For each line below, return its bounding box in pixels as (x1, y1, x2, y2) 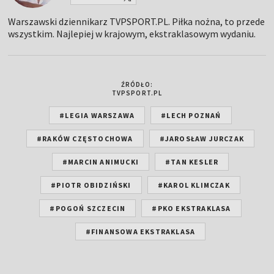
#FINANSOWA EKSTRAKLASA (85, 226, 196, 236)
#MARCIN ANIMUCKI (62, 157, 139, 166)
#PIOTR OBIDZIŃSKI (51, 180, 131, 190)
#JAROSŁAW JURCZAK (159, 133, 244, 143)
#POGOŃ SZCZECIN (50, 203, 126, 213)
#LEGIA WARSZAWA (59, 110, 135, 120)
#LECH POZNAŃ (161, 110, 221, 120)
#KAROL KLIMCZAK (157, 180, 230, 190)
